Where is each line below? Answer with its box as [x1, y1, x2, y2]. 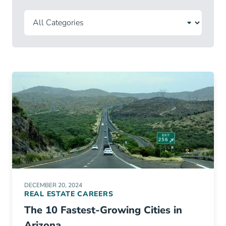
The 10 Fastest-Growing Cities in [24, 203, 182, 217]
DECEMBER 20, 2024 [24, 181, 82, 189]
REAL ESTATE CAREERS [24, 189, 114, 199]
